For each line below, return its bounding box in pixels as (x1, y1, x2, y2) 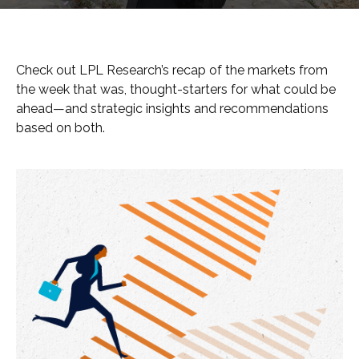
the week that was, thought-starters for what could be (16, 82, 336, 97)
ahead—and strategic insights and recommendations (16, 101, 329, 116)
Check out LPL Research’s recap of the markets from (16, 63, 328, 78)
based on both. (16, 120, 105, 135)
